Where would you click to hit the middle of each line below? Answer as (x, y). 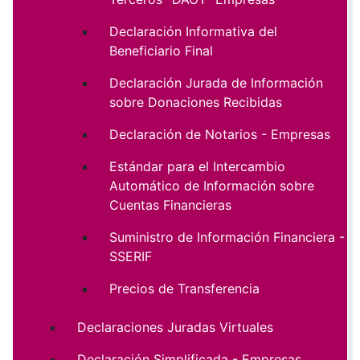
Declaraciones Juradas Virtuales (175, 327)
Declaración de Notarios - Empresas (220, 135)
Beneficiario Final (161, 51)
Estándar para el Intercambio (197, 167)
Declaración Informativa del (193, 32)
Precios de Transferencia (184, 289)
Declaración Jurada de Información (216, 83)
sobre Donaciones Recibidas (196, 102)
